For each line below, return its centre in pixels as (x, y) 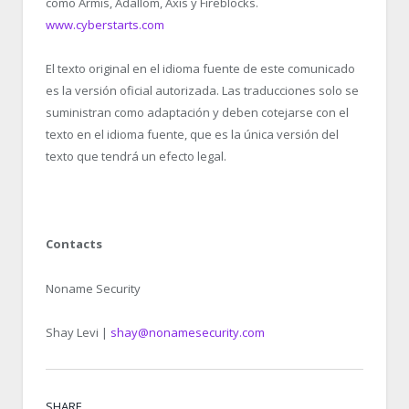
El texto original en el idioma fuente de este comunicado (200, 69)
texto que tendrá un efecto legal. (136, 157)
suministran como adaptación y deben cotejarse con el (197, 113)
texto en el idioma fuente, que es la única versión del (192, 135)
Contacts (74, 244)
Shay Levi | (78, 332)
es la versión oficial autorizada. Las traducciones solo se (202, 91)
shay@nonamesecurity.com (188, 332)
